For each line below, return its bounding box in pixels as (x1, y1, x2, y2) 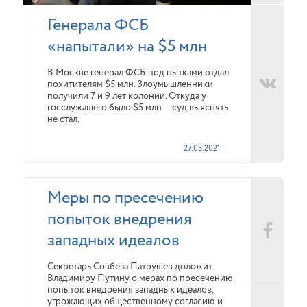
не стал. (47, 114, 79, 124)
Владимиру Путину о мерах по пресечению (47, 273, 233, 283)
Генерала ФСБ (47, 16, 149, 34)
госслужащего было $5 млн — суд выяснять (47, 102, 228, 112)
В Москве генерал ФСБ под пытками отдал (47, 67, 229, 77)
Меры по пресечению (47, 189, 204, 206)
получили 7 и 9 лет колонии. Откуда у (47, 90, 206, 101)
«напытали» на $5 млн (47, 38, 207, 55)
